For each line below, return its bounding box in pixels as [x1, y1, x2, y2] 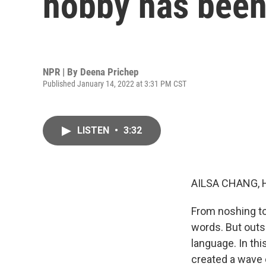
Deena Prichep [80, 65, 138, 78]
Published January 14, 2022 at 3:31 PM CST [43, 78, 186, 88]
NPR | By [43, 65, 80, 78]
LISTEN [77, 125, 112, 136]
